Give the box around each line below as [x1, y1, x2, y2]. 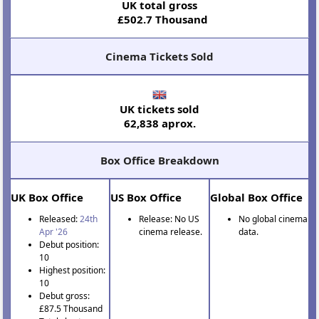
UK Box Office [11, 189, 84, 204]
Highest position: [39, 263, 106, 276]
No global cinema [238, 212, 308, 225]
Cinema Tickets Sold [105, 48, 214, 63]
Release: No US [139, 212, 200, 225]
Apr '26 [39, 225, 68, 238]
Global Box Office [209, 189, 303, 204]
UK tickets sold [120, 101, 199, 116]
